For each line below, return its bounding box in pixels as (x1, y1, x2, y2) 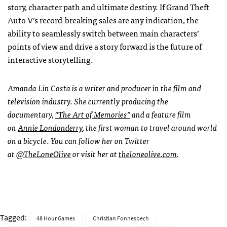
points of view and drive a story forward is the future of (8, 39, 202, 53)
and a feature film (130, 107, 191, 121)
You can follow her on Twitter (51, 133, 149, 147)
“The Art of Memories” (55, 107, 130, 121)
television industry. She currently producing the (8, 94, 168, 107)
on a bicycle (8, 133, 47, 147)
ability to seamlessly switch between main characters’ (8, 26, 199, 40)
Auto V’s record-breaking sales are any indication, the (8, 13, 199, 26)
